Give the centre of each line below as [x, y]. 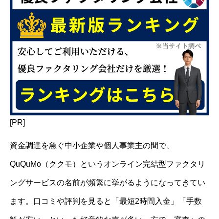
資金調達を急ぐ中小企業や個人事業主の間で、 [92, 145]
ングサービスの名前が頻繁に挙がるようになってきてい [108, 183]
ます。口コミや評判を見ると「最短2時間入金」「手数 [106, 201]
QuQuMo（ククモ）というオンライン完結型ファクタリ [108, 164]
